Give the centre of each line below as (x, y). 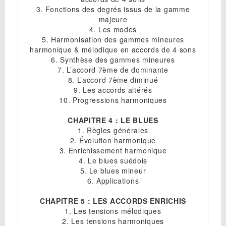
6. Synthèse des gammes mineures (113, 59)
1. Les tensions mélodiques (113, 211)
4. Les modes (113, 29)
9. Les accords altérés (113, 90)
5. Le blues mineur (113, 170)
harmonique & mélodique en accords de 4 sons (113, 49)
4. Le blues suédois (113, 160)
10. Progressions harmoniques (113, 100)
